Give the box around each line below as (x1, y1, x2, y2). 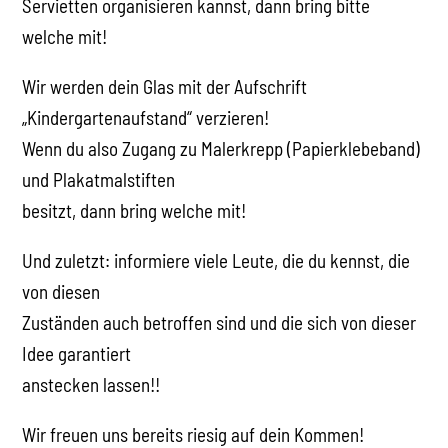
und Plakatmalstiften (22, 167, 176, 191)
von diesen (22, 279, 101, 303)
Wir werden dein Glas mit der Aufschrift (22, 74, 308, 98)
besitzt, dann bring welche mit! (22, 198, 247, 222)
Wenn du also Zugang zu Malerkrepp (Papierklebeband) (22, 136, 421, 160)
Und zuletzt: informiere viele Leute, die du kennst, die (22, 248, 411, 272)
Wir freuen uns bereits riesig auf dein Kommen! (22, 422, 365, 446)
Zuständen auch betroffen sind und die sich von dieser (22, 310, 417, 334)
